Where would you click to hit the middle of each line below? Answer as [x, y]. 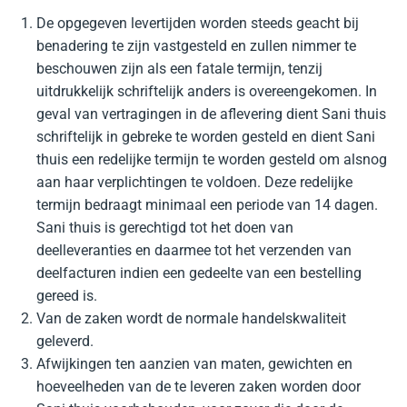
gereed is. [67, 296]
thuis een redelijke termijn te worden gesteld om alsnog [212, 159]
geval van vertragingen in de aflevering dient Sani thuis [211, 114]
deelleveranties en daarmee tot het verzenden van [194, 250]
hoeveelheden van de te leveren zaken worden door [199, 387]
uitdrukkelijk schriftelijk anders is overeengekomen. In [207, 91]
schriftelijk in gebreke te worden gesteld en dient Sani [206, 137]
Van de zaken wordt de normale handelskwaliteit [191, 318]
